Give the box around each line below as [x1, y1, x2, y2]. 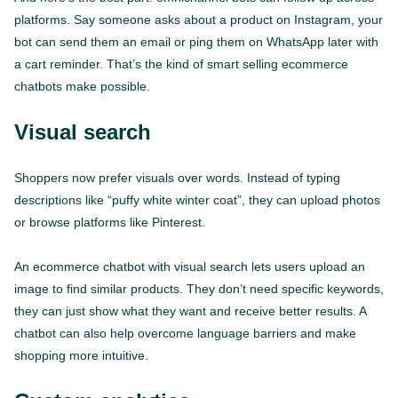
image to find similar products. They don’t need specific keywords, [14, 281, 384, 296]
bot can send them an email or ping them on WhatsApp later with [14, 34, 378, 49]
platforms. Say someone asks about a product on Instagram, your [14, 12, 383, 27]
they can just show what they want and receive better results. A [14, 303, 366, 318]
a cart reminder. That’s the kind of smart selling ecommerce [14, 56, 348, 71]
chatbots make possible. [14, 78, 150, 93]
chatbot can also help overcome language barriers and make [14, 325, 356, 340]
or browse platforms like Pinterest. [14, 214, 205, 229]
